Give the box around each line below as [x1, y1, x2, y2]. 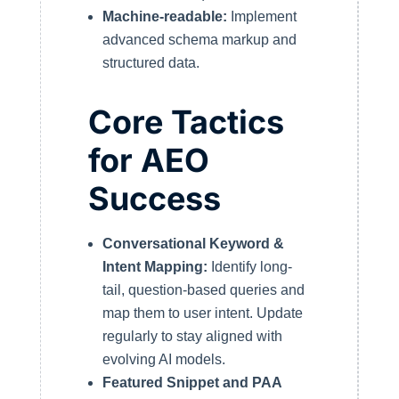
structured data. [102, 55, 199, 71]
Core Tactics [87, 102, 284, 142]
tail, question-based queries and [102, 282, 305, 298]
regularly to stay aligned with [102, 329, 282, 345]
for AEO [87, 141, 209, 181]
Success [87, 179, 221, 219]
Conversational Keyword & [102, 236, 284, 252]
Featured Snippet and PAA [102, 375, 281, 391]
